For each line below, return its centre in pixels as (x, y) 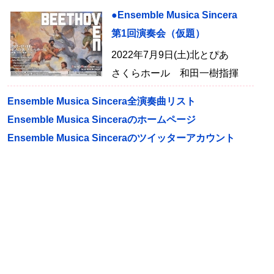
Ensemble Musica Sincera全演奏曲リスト (102, 101)
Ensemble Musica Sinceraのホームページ (102, 120)
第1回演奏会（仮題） (158, 33)
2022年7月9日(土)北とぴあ (170, 55)
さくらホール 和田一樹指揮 (175, 73)
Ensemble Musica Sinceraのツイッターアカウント (121, 138)
